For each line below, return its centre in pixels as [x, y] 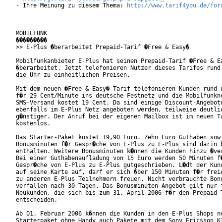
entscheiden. [52, 200]
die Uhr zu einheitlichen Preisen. [73, 75]
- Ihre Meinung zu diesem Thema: [71, 6]
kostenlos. [42, 124]
